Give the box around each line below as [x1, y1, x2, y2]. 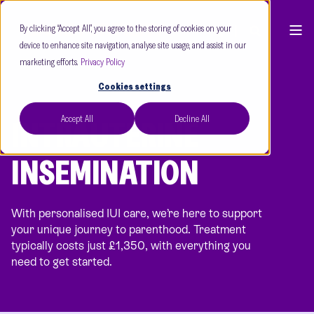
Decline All [175, 112, 210, 125]
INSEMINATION [11, 151, 198, 193]
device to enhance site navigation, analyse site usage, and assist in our [20, 39, 246, 51]
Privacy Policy [81, 55, 125, 68]
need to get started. [11, 255, 112, 268]
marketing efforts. [20, 55, 81, 68]
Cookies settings [98, 80, 171, 93]
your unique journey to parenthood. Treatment [11, 223, 246, 236]
